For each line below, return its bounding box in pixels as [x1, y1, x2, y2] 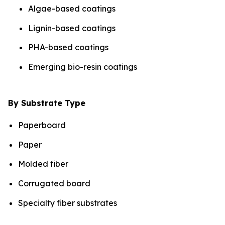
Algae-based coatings [28, 4, 116, 14]
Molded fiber [18, 159, 70, 169]
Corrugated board [18, 178, 92, 188]
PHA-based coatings [28, 42, 108, 53]
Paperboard [18, 120, 68, 131]
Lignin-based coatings [28, 23, 116, 33]
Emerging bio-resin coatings [28, 62, 137, 72]
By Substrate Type [8, 98, 88, 108]
